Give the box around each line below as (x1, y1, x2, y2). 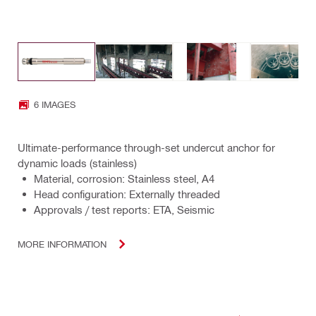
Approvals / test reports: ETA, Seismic (34, 202, 214, 216)
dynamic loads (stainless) (18, 156, 137, 169)
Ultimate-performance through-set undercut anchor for (18, 140, 275, 154)
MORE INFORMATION (18, 238, 107, 249)
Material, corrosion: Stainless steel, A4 (34, 171, 214, 185)
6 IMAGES (34, 99, 75, 109)
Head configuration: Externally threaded (34, 187, 220, 200)
